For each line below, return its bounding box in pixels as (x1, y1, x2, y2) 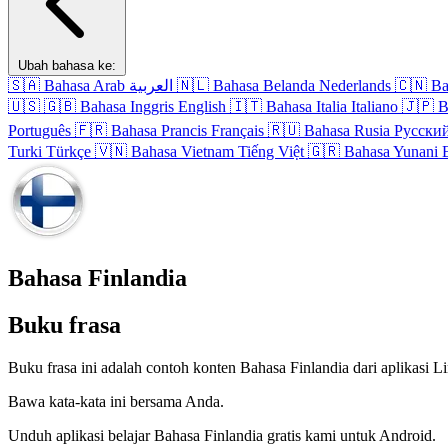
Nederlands (319, 76, 391, 94)
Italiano (351, 97, 398, 115)
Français (211, 121, 264, 139)
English (178, 97, 226, 115)
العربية (129, 76, 173, 94)
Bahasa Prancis (111, 121, 207, 139)
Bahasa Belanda (213, 76, 315, 94)
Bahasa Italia (266, 97, 347, 115)
